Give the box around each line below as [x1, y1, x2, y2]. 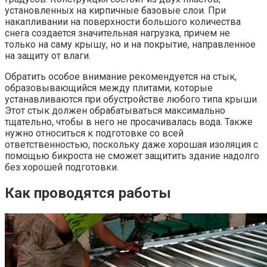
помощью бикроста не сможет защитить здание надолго [5, 150, 259, 162]
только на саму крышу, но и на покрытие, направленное [5, 39, 256, 51]
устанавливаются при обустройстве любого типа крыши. [5, 94, 259, 105]
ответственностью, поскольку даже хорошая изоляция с [5, 139, 258, 151]
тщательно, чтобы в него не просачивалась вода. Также [5, 116, 253, 128]
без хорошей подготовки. [5, 162, 119, 173]
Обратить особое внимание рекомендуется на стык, [5, 71, 237, 83]
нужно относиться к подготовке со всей [5, 128, 184, 139]
